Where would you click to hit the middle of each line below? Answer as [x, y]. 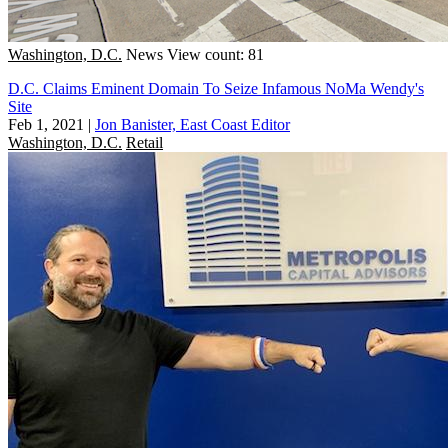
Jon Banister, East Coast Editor [192, 124]
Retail [144, 142]
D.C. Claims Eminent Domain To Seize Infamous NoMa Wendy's [216, 88]
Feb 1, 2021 [46, 124]
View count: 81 [215, 54]
